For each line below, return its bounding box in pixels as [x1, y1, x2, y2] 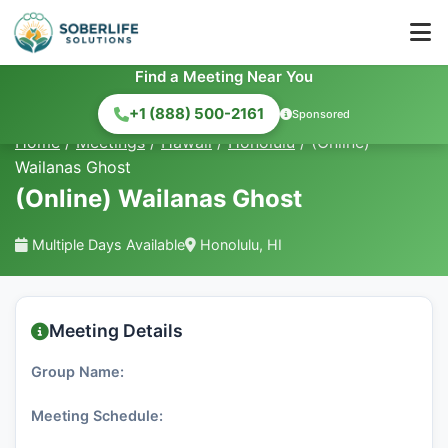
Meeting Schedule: [31, 407, 163, 424]
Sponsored [292, 106, 350, 121]
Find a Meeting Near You [135, 67, 313, 86]
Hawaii [161, 132, 212, 152]
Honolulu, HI [196, 236, 282, 253]
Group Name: [31, 363, 124, 380]
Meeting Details [49, 320, 183, 341]
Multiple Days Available [28, 236, 185, 253]
